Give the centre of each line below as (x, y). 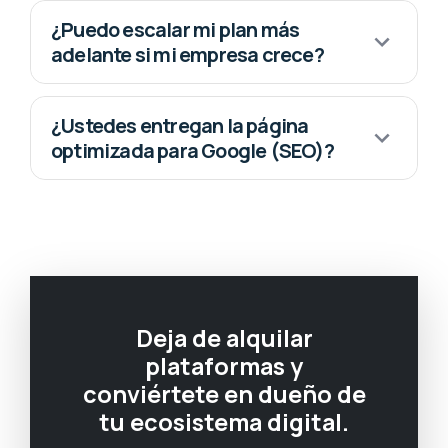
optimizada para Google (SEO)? (192, 151)
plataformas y (224, 366)
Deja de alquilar (224, 338)
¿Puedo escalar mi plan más (175, 30)
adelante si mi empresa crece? (187, 55)
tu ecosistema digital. (224, 422)
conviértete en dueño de (224, 394)
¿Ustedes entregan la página (180, 126)
